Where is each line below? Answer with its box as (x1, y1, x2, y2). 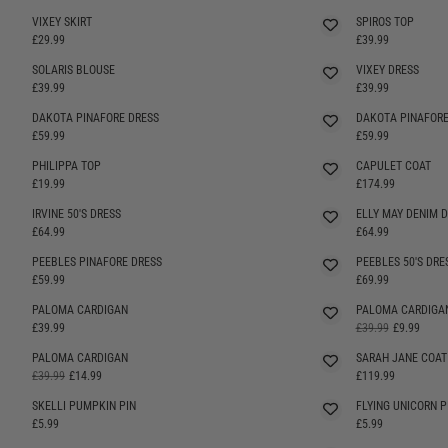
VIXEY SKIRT (32, 14, 92, 29)
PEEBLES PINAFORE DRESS (32, 254, 162, 269)
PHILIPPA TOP (32, 158, 101, 173)
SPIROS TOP (355, 14, 414, 29)
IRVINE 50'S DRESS (32, 206, 121, 221)
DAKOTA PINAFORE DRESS (32, 110, 159, 125)
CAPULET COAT (355, 158, 431, 173)
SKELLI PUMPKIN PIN (32, 398, 136, 413)
